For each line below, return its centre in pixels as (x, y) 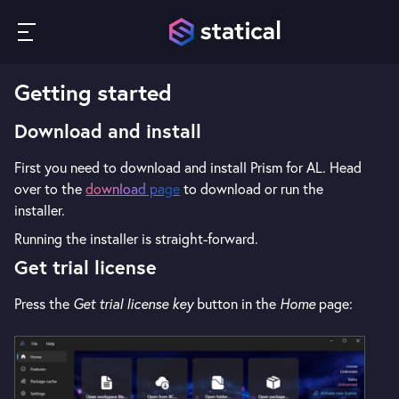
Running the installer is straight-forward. (136, 239)
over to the (50, 189)
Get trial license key (133, 304)
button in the (236, 304)
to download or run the (252, 189)
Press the (44, 304)
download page (133, 189)
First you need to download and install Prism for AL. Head (188, 167)
